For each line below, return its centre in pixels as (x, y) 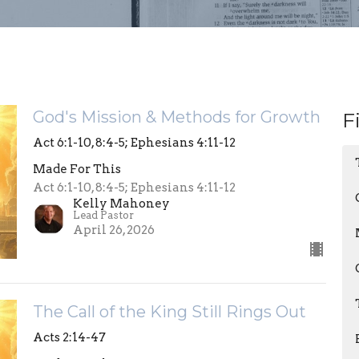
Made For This (77, 169)
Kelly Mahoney (121, 204)
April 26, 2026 (113, 230)
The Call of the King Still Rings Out (169, 312)
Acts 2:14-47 (69, 338)
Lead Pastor (103, 216)
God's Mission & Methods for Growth (176, 117)
